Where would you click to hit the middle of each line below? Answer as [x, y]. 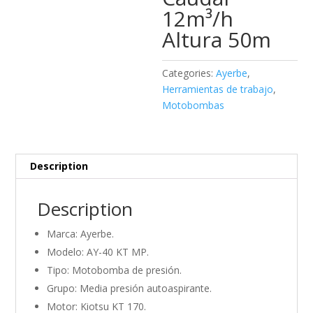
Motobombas [194, 105]
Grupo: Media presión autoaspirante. [130, 288]
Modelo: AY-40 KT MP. [98, 252]
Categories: [189, 73]
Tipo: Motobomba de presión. [115, 270]
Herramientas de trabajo [218, 89]
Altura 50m [217, 39]
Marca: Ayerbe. [81, 233]
